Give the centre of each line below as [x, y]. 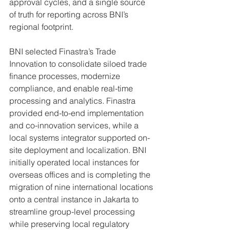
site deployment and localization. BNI [79, 150]
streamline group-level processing [73, 211]
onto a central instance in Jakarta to [75, 199]
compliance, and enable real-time [72, 88]
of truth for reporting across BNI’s [70, 14]
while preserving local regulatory [70, 224]
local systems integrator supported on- [80, 137]
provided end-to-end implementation [78, 113]
